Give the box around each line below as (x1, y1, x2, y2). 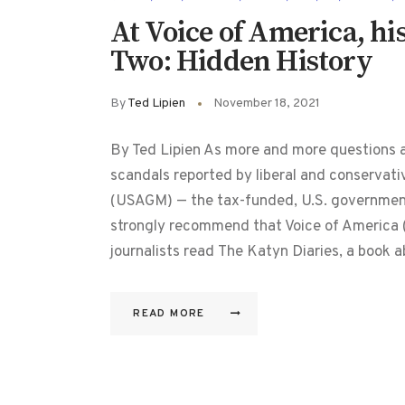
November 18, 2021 (213, 96, 320, 112)
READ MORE (133, 306, 205, 322)
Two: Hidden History (110, 43, 372, 80)
